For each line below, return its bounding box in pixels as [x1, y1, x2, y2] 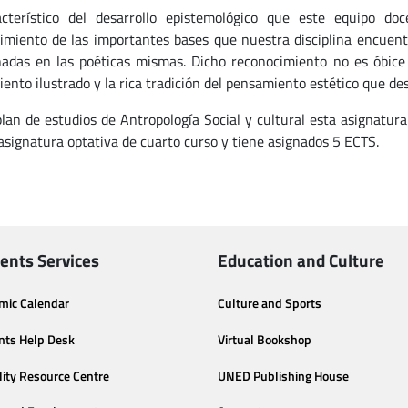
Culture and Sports [218, 293, 321, 313]
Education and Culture [218, 247, 384, 273]
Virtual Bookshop [218, 329, 311, 350]
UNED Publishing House [218, 365, 349, 386]
